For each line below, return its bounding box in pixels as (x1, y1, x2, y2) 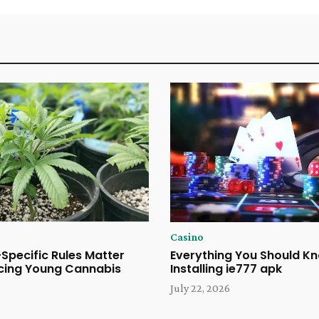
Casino (170, 231, 204, 244)
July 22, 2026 (170, 282, 230, 295)
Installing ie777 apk (170, 261, 282, 278)
